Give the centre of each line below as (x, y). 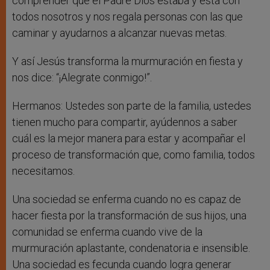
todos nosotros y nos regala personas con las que (127, 17)
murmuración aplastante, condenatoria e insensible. (131, 248)
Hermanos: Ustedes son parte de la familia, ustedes (132, 106)
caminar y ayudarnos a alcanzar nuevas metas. (119, 33)
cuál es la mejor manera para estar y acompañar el (129, 139)
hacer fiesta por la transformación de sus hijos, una (129, 216)
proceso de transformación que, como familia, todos (133, 155)
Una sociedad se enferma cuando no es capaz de (127, 199)
